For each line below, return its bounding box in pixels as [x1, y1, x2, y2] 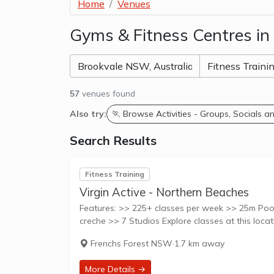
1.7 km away [174, 238, 224, 250]
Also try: [70, 108, 106, 119]
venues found [80, 87, 135, 98]
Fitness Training [84, 169, 144, 179]
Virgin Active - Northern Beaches [80, 185, 249, 200]
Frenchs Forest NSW [88, 238, 172, 250]
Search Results [70, 132, 157, 148]
